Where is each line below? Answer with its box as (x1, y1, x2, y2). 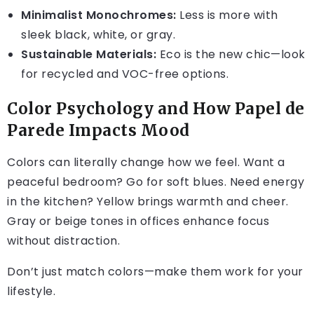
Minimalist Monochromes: (21, 7, 177, 24)
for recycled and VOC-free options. (21, 66, 228, 83)
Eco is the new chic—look (156, 46, 306, 63)
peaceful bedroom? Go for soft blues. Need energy (7, 174, 304, 191)
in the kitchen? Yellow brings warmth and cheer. (7, 193, 289, 210)
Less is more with (176, 7, 278, 24)
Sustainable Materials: (21, 46, 156, 63)
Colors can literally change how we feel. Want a (7, 154, 285, 171)
